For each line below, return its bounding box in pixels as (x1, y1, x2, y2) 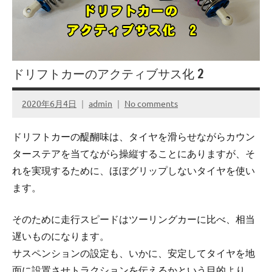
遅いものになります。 (12, 229, 109, 242)
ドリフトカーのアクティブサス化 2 (12, 64, 203, 83)
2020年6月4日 (22, 98, 76, 109)
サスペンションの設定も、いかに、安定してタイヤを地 (12, 246, 255, 259)
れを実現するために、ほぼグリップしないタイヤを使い (12, 164, 255, 177)
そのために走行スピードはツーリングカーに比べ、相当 (12, 212, 255, 225)
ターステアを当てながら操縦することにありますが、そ (12, 147, 255, 160)
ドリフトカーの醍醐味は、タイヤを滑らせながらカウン (12, 130, 255, 143)
